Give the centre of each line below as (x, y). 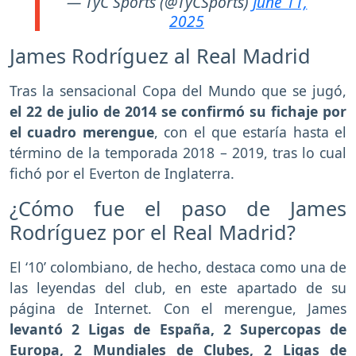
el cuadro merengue (82, 132)
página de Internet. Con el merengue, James (178, 308)
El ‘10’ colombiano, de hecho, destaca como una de (178, 267)
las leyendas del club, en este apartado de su (178, 287)
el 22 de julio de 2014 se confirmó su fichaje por (178, 111)
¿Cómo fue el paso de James (178, 208)
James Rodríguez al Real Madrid (160, 55)
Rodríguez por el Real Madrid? (153, 232)
